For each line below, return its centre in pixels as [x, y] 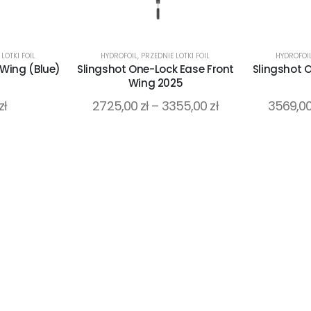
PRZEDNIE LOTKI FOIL [176, 56]
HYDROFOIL [119, 56]
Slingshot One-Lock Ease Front [155, 69]
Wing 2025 [155, 83]
